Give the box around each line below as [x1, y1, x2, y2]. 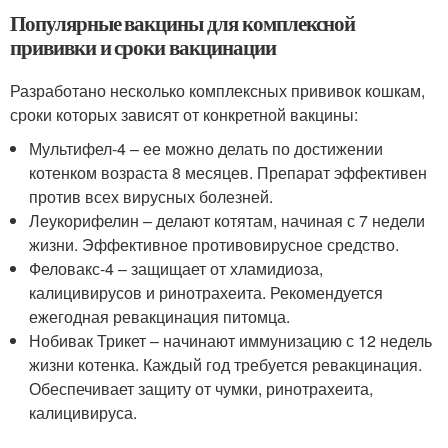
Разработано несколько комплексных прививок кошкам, [10, 79, 425, 102]
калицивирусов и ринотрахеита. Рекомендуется [29, 281, 384, 304]
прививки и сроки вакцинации [10, 32, 276, 62]
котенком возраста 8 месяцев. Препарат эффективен [29, 161, 428, 184]
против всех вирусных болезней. [29, 185, 274, 208]
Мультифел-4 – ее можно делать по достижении [29, 137, 384, 160]
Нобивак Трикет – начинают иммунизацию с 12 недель [29, 329, 433, 352]
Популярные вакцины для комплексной [10, 8, 356, 38]
